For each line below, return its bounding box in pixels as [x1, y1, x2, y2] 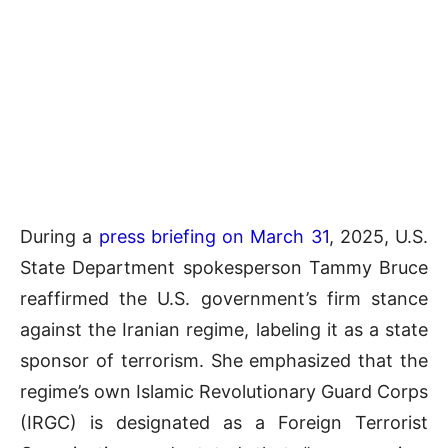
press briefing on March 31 [98, 225, 329, 247]
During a [20, 225, 99, 247]
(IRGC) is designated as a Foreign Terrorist [20, 411, 428, 433]
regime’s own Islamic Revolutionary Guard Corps [20, 380, 428, 402]
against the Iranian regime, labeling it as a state [20, 318, 428, 340]
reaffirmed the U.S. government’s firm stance [20, 287, 428, 309]
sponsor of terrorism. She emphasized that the [20, 349, 428, 371]
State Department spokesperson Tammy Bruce [20, 256, 428, 278]
